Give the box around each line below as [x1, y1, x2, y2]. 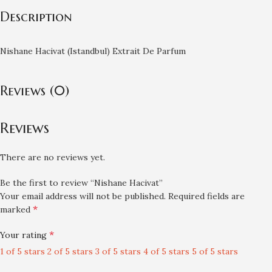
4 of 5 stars [143, 246, 190, 257]
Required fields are [168, 191, 245, 202]
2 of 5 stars [47, 246, 93, 257]
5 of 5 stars [192, 246, 239, 257]
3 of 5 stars [95, 246, 141, 257]
